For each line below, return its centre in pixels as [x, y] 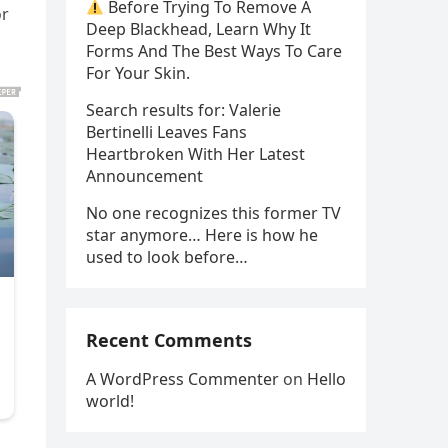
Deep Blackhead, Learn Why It [198, 29]
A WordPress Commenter [182, 379]
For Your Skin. [138, 73]
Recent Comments [169, 340]
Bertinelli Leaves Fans [166, 132]
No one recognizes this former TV [213, 213]
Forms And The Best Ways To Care [214, 51]
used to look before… [167, 257]
